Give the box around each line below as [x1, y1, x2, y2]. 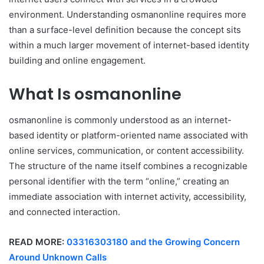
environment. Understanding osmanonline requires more [9, 8, 246, 20]
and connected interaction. [9, 206, 120, 218]
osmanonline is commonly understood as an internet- [9, 114, 232, 126]
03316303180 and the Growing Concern [67, 236, 240, 248]
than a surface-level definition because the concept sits [9, 24, 241, 35]
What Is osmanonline [9, 82, 181, 105]
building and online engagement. [9, 54, 146, 66]
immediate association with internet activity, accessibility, [9, 191, 246, 203]
